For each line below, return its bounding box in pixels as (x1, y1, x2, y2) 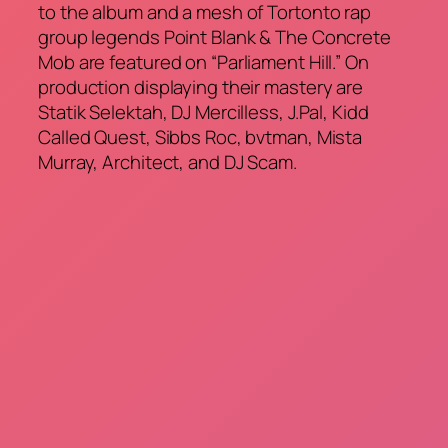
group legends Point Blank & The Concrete (38, 23, 391, 50)
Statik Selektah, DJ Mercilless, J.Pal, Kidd (38, 98, 369, 125)
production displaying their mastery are (38, 73, 364, 100)
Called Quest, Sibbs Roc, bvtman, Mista (38, 123, 363, 150)
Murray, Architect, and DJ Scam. (38, 148, 297, 175)
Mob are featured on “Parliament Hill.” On (38, 48, 369, 75)
